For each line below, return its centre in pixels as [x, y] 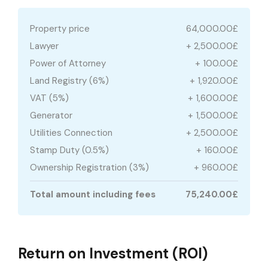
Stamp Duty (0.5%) [69, 150]
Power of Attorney [68, 63]
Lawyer [44, 46]
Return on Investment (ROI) [113, 253]
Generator [51, 115]
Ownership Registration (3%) [89, 167]
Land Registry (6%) [69, 80]
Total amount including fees [93, 195]
